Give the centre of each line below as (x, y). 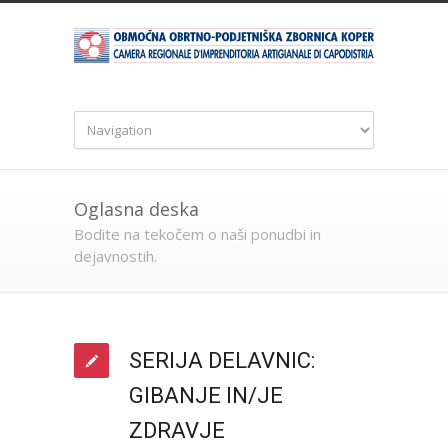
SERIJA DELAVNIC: (222, 361)
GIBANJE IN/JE (206, 396)
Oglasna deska (136, 209)
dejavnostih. (115, 256)
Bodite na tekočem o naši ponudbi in (197, 234)
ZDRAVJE (177, 431)
